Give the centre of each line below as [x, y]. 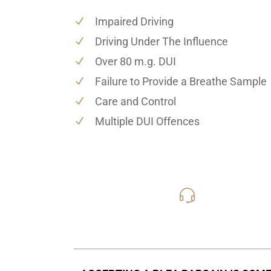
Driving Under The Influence [162, 41]
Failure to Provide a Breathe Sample [181, 81]
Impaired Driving [134, 21]
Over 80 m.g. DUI [135, 61]
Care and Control [135, 101]
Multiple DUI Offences [147, 121]
